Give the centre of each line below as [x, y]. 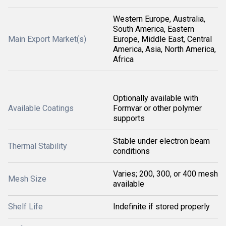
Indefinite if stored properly [161, 207]
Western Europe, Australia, [159, 19]
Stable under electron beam [161, 141]
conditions [131, 151]
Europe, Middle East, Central [162, 39]
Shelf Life [25, 207]
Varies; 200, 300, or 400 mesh [165, 174]
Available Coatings [41, 108]
